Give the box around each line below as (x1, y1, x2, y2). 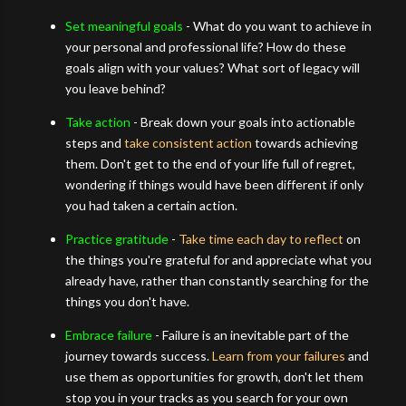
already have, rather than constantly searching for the (65, 272, 369, 288)
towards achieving (252, 134, 358, 150)
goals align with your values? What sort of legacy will (65, 59, 360, 75)
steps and (65, 134, 124, 150)
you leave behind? (65, 80, 166, 96)
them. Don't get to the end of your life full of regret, (65, 155, 355, 171)
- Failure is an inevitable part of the (152, 326, 349, 343)
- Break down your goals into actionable (130, 113, 355, 130)
